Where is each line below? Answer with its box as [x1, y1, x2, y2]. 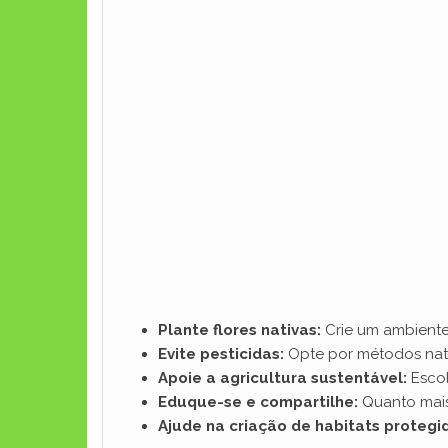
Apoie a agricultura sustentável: [158, 369, 407, 387]
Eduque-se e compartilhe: [158, 393, 358, 411]
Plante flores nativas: [158, 321, 321, 339]
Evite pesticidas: [158, 345, 284, 363]
